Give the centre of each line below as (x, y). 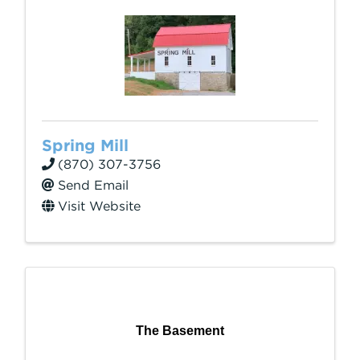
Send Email (93, 185)
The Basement (180, 331)
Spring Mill (85, 145)
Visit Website (99, 206)
